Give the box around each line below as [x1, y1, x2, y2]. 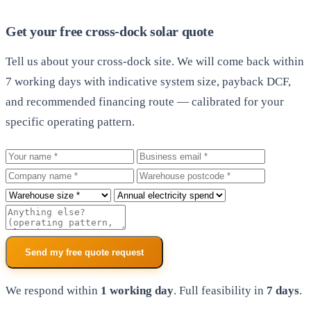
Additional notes [5, 207, 87, 221]
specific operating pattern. [6, 115, 135, 128]
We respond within [6, 284, 101, 298]
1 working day [101, 284, 174, 298]
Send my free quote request [25, 247, 144, 258]
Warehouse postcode [136, 168, 238, 182]
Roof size [5, 187, 51, 201]
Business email [136, 149, 210, 162]
